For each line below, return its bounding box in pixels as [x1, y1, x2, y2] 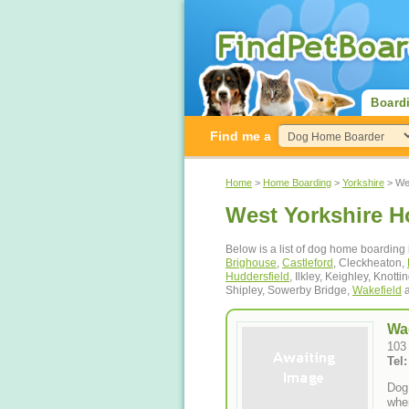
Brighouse [225, 257, 277, 270]
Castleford [282, 257, 333, 270]
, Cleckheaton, [333, 257, 407, 270]
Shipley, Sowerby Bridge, [225, 284, 352, 298]
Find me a [210, 129, 271, 143]
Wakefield [352, 284, 402, 298]
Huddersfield [225, 270, 289, 284]
